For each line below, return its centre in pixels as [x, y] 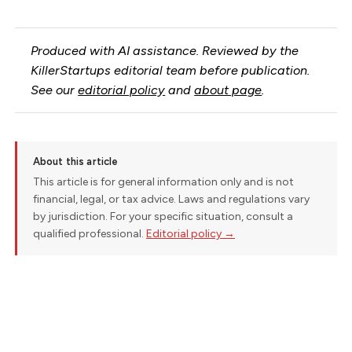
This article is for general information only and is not [163, 182]
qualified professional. [89, 234]
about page [228, 90]
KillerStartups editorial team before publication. [170, 70]
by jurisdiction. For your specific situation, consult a [163, 217]
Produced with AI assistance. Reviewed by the [165, 50]
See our [55, 90]
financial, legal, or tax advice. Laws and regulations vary [171, 200]
